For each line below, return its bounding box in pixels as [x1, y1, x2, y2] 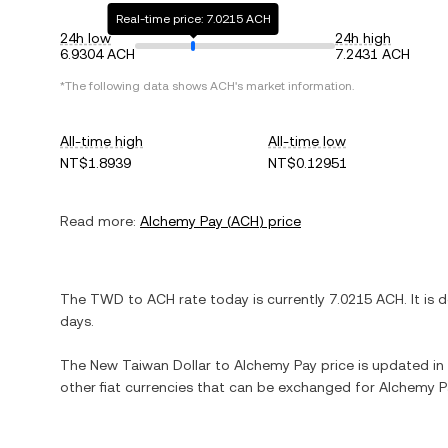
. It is [404, 291, 438, 307]
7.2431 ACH [335, 46, 410, 62]
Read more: [60, 213, 136, 229]
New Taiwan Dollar [90, 357, 211, 373]
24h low [60, 30, 111, 46]
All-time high [60, 133, 143, 149]
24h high [335, 30, 391, 46]
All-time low [268, 133, 347, 149]
